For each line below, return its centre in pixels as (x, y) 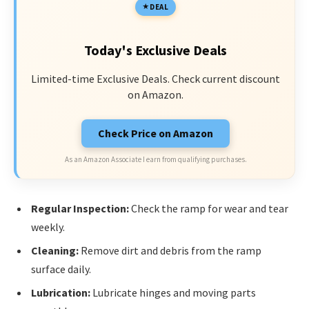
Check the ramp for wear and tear (209, 209)
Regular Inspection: (80, 209)
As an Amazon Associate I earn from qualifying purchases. (156, 160)
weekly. (48, 227)
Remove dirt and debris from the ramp (170, 251)
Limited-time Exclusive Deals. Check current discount (156, 78)
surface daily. (61, 269)
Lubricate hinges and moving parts (173, 293)
